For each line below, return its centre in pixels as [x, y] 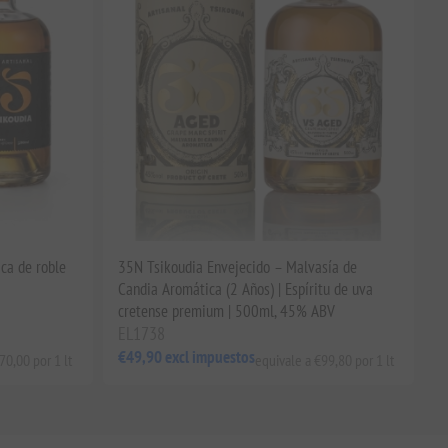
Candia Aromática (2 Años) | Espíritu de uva [245, 288]
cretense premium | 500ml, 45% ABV [226, 310]
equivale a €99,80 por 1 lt [324, 359]
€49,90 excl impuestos [186, 357]
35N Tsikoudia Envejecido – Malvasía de [237, 266]
